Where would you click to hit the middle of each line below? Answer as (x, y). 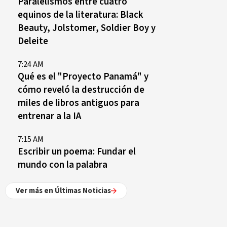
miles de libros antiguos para (79, 103)
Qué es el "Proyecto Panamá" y (83, 77)
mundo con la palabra (63, 165)
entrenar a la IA (49, 116)
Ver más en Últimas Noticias (63, 191)
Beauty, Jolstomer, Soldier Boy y (87, 28)
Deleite (33, 41)
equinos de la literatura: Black (80, 15)
